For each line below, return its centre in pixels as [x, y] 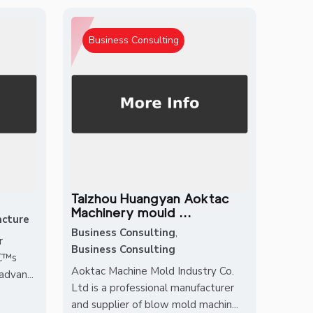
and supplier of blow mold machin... [155, 304]
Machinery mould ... [132, 212]
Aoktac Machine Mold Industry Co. [153, 271]
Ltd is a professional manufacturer [153, 287]
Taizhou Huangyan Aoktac [151, 198]
